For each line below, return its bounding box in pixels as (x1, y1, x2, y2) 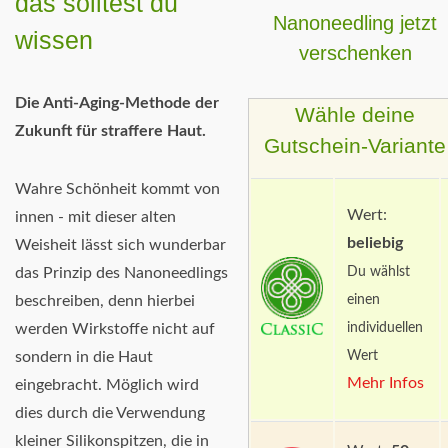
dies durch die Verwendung (15, 405, 205, 422)
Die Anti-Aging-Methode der (15, 95, 219, 112)
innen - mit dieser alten (15, 209, 176, 226)
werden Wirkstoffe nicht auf (15, 321, 215, 338)
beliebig (346, 234, 403, 251)
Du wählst (346, 264, 410, 279)
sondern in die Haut (15, 349, 153, 366)
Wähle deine (295, 102, 416, 126)
